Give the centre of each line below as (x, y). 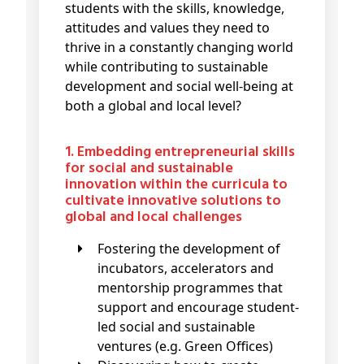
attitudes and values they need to (167, 28)
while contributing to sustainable (167, 67)
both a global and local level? (153, 106)
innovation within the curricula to (176, 185)
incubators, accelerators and (186, 269)
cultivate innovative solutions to (173, 201)
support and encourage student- (198, 308)
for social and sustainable (149, 169)
